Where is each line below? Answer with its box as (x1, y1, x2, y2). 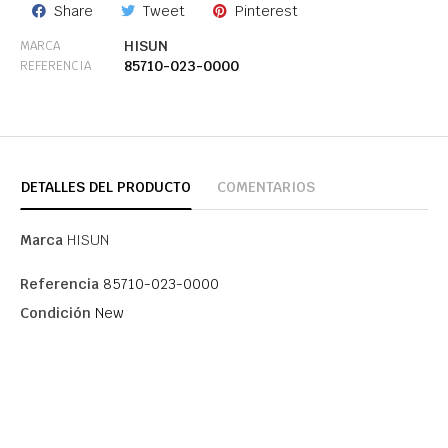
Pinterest (235, 2, 298, 21)
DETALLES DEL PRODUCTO (21, 178, 191, 197)
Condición (20, 304, 91, 323)
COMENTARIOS (217, 178, 315, 197)
